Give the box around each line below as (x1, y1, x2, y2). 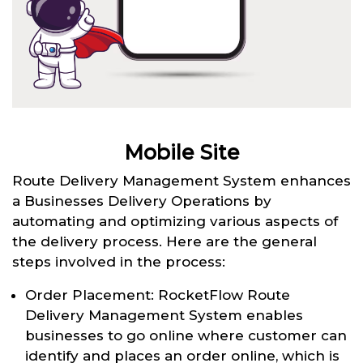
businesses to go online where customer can (25, 327, 347, 344)
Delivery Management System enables (25, 307, 303, 324)
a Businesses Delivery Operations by (12, 193, 271, 210)
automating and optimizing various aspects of (12, 213, 338, 230)
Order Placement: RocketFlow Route (25, 287, 290, 304)
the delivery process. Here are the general (12, 233, 317, 250)
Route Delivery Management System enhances (12, 173, 351, 190)
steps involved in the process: (12, 254, 225, 271)
